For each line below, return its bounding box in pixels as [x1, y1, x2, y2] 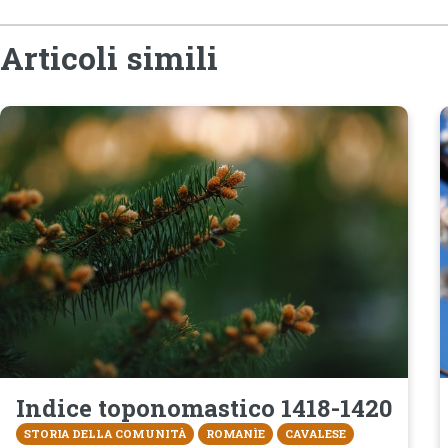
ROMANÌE [206, 426, 265, 442]
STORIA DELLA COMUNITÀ [24, 426, 186, 442]
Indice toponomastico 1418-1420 [16, 391, 392, 424]
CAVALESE [285, 426, 346, 442]
